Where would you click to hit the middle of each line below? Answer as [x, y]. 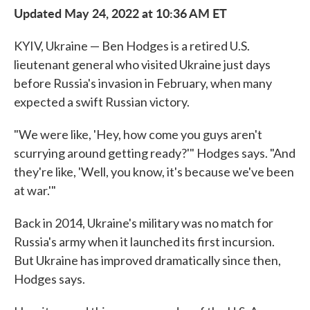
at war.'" [35, 191]
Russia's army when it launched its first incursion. [144, 242]
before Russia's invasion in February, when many [143, 83]
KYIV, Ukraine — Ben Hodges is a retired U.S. [132, 46]
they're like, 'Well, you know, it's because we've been [154, 172]
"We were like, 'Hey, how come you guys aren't [138, 135]
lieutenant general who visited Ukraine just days [142, 65]
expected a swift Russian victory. [102, 102]
